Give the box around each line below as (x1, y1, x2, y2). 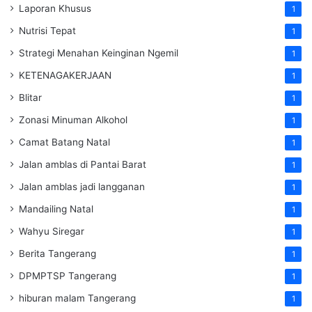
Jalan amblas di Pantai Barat (19, 159, 146, 171)
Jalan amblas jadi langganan (19, 181, 145, 193)
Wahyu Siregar (19, 226, 84, 237)
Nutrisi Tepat (19, 25, 76, 37)
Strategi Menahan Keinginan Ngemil (19, 47, 178, 59)
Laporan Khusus (19, 3, 91, 15)
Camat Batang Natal (19, 136, 110, 148)
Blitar (19, 92, 42, 104)
